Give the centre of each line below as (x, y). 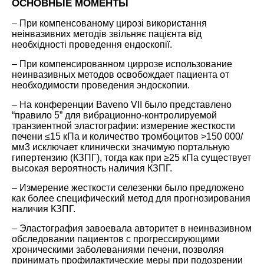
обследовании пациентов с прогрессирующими (116, 239)
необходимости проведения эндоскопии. (101, 85)
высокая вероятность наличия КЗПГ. (92, 168)
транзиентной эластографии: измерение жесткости (123, 126)
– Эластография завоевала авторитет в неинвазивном (132, 228)
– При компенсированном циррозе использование (122, 64)
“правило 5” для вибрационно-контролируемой (114, 115)
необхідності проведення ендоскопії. (92, 44)
